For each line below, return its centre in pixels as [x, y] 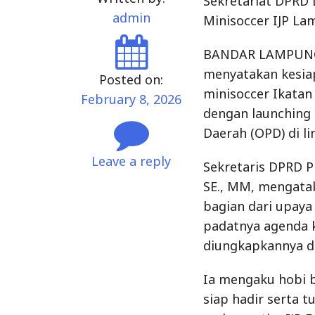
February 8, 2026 [131, 99]
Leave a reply [131, 161]
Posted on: [131, 79]
